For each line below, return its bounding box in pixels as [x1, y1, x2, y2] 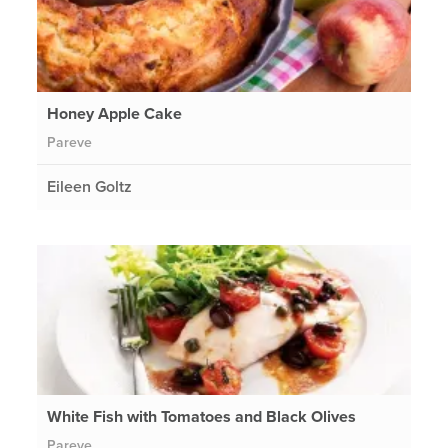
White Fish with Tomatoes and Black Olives [47, 406, 357, 427]
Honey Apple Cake [47, 103, 183, 124]
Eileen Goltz [47, 176, 133, 197]
